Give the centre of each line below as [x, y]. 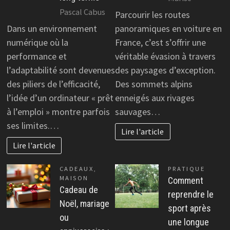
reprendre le [191, 194]
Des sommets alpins [154, 84]
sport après [189, 208]
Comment [186, 180]
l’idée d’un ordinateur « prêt [60, 98]
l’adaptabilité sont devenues [61, 70]
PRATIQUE [187, 168]
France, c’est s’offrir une [160, 43]
